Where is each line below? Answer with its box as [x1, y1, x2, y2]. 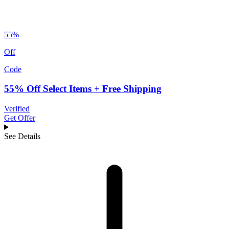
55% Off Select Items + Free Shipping [4, 83, 162, 95]
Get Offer [4, 113, 35, 122]
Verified [4, 104, 30, 113]
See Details [4, 131, 40, 141]
